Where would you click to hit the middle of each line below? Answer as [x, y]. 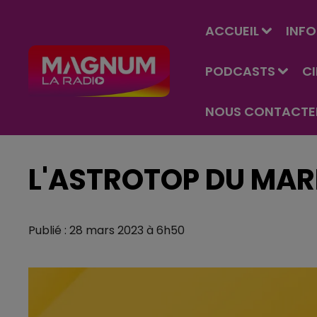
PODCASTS [240, 71]
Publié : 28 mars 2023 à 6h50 [106, 230]
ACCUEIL [232, 31]
